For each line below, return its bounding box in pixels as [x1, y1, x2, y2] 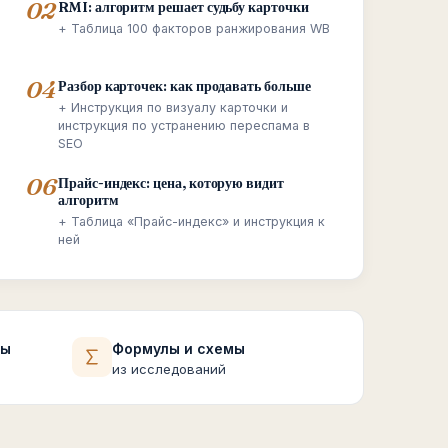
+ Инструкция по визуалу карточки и [58, 100, 289, 115]
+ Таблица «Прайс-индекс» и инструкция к [58, 214, 326, 229]
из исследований [111, 361, 226, 377]
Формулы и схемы [111, 340, 245, 357]
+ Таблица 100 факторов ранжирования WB [58, 21, 331, 36]
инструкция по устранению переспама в [58, 118, 311, 133]
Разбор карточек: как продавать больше [58, 77, 311, 95]
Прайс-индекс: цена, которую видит [58, 174, 284, 192]
